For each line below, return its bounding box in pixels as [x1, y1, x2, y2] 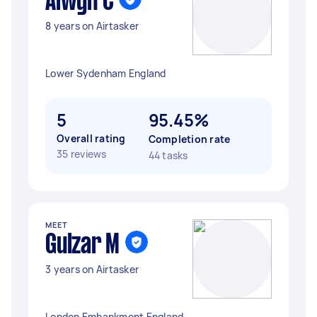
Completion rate [148, 132, 231, 146]
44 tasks [148, 149, 188, 162]
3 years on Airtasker [45, 263, 139, 276]
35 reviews [57, 147, 107, 161]
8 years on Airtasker [45, 19, 139, 33]
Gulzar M [45, 233, 120, 258]
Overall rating [57, 132, 126, 145]
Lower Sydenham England [45, 67, 166, 80]
